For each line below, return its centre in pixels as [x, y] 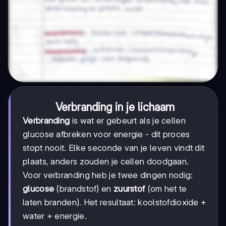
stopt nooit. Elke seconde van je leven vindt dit [114, 148]
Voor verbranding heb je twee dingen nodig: [108, 175]
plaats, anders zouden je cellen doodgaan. [106, 162]
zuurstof [129, 189]
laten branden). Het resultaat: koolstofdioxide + [115, 203]
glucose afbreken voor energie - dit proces [106, 134]
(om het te [166, 189]
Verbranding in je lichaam [115, 107]
